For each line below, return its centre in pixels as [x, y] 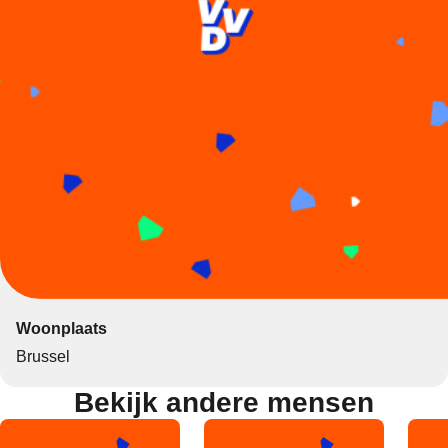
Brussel [42, 356]
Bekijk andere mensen [224, 402]
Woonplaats [61, 328]
